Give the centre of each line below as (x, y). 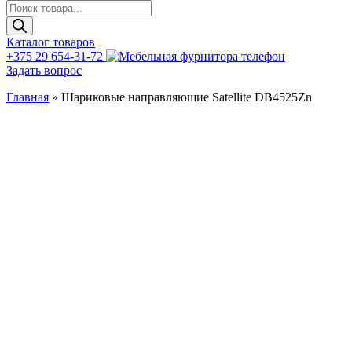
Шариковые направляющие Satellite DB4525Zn (187, 97)
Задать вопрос (44, 70)
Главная (27, 97)
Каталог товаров (51, 42)
